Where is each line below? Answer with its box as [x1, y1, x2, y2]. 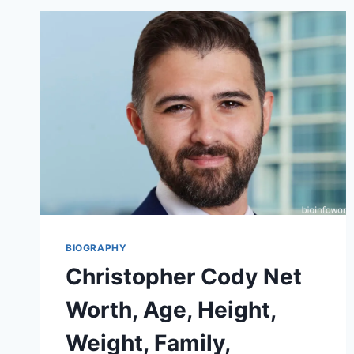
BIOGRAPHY [66, 242, 127, 254]
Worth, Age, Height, [66, 296, 276, 324]
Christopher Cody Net [66, 263, 302, 291]
